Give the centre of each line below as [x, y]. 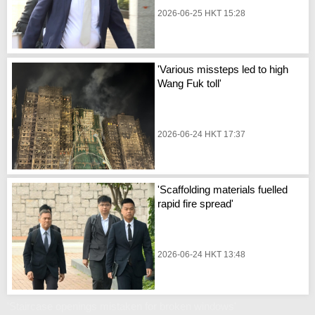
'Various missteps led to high [223, 69]
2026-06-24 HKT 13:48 [202, 255]
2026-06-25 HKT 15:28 [202, 14]
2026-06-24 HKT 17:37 [202, 134]
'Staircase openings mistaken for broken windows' [122, 306]
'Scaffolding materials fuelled [223, 190]
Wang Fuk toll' [190, 83]
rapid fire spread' [196, 204]
